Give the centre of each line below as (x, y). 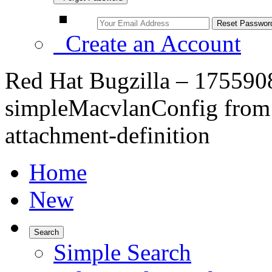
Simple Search (122, 252)
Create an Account (147, 43)
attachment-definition (107, 135)
